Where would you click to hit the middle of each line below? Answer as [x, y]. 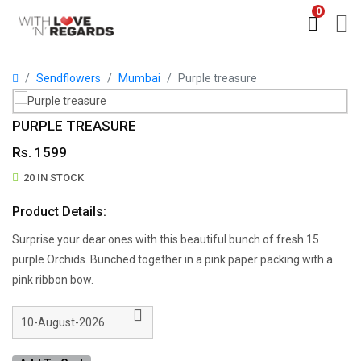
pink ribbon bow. [53, 280]
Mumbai [139, 78]
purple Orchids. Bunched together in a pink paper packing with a [172, 259]
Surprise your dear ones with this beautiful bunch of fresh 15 [166, 239]
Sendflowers [68, 78]
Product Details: [59, 212]
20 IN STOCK [54, 178]
